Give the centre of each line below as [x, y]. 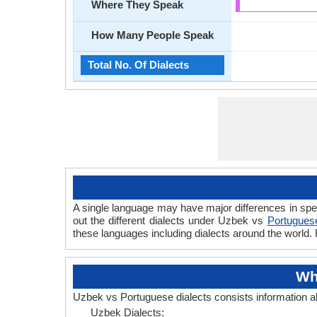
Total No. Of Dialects [138, 65]
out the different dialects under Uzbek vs [170, 220]
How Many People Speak [152, 35]
